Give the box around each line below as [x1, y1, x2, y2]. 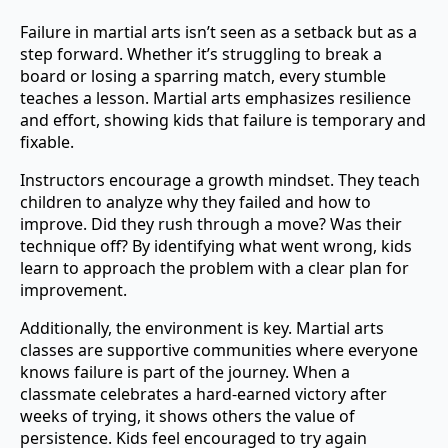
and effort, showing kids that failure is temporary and [20, 108, 426, 131]
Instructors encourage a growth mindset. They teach [20, 168, 420, 191]
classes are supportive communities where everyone [20, 338, 418, 361]
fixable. [20, 130, 74, 153]
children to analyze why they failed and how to [20, 190, 371, 213]
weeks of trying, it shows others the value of [20, 404, 355, 427]
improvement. [20, 278, 127, 301]
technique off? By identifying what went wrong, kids [20, 234, 412, 257]
